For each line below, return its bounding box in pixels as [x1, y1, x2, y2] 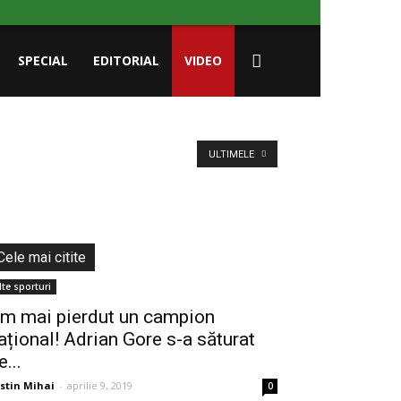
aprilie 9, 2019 [67, 379, 132, 392]
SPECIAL [18, 52, 68, 69]
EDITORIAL [93, 52, 159, 69]
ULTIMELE [209, 149, 257, 160]
